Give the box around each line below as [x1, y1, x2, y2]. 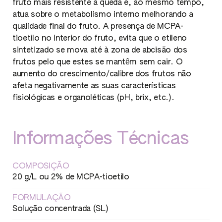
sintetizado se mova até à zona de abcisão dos [12, 47, 187, 55]
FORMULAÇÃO [12, 194, 71, 202]
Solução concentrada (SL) [12, 205, 109, 213]
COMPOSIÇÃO [12, 163, 69, 170]
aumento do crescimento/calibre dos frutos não [12, 70, 191, 78]
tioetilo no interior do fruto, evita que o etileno [12, 35, 187, 43]
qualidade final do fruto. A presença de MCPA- [12, 23, 183, 31]
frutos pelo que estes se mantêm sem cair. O [12, 58, 183, 66]
